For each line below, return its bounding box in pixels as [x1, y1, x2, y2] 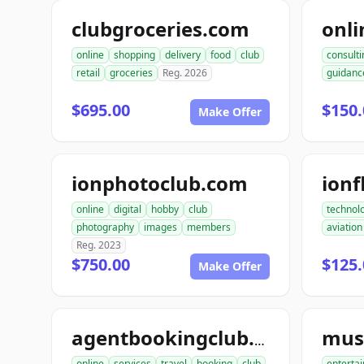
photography [76, 220, 134, 234]
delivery [165, 48, 201, 62]
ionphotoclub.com [71, 170, 248, 197]
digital [114, 202, 141, 216]
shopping [114, 48, 155, 62]
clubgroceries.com [71, 15, 249, 42]
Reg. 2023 [76, 238, 121, 252]
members [187, 220, 231, 234]
